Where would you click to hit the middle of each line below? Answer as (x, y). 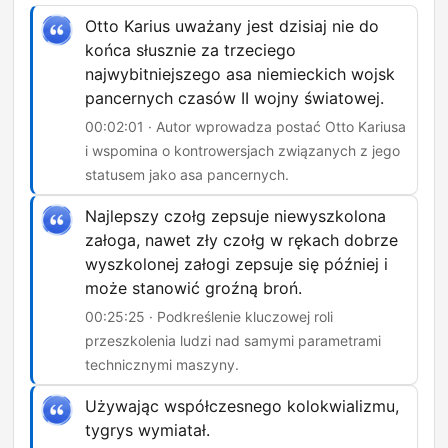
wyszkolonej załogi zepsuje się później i (236, 264)
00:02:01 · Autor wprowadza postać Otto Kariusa (245, 127)
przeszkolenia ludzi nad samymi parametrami (233, 341)
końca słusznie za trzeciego (190, 50)
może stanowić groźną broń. (193, 288)
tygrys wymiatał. (147, 430)
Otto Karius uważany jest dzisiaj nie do (232, 26)
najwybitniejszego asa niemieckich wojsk (240, 74)
